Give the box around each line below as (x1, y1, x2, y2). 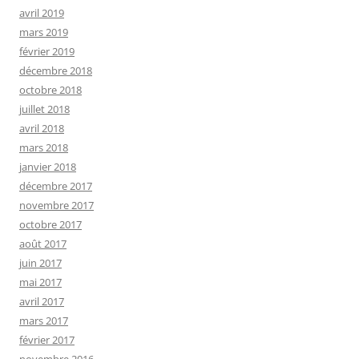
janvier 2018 (19, 159, 76, 175)
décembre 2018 (19, 63, 92, 79)
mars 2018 (19, 140, 68, 155)
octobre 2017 (19, 217, 82, 232)
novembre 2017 (19, 198, 94, 213)
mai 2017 (19, 275, 62, 290)
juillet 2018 (19, 102, 70, 117)
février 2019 (19, 44, 75, 59)
